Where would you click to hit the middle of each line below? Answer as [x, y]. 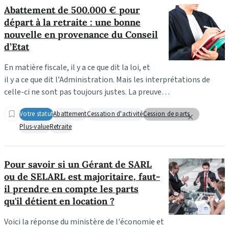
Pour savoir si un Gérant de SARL [78, 164]
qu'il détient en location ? [59, 201]
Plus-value [35, 127]
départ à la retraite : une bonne [72, 22]
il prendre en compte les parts [71, 189]
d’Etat [17, 47]
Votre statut [36, 114]
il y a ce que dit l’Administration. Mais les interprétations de [107, 79]
